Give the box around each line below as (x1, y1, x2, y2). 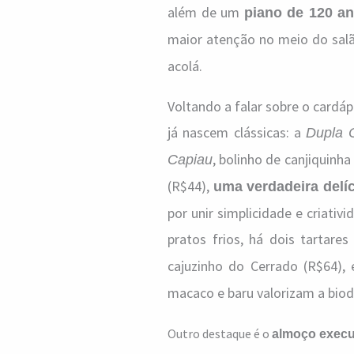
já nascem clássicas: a (168, 123, 306, 141)
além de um (168, 3, 244, 21)
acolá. (168, 57, 202, 75)
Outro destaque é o (168, 326, 272, 341)
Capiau (168, 152, 213, 168)
